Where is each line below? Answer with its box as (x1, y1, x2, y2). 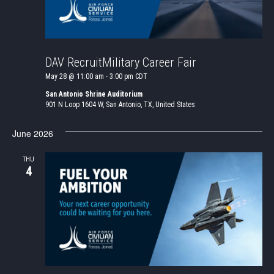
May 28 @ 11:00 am (45, 72, 104, 81)
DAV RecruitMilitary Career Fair (45, 54, 196, 70)
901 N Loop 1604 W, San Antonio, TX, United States (45, 100, 195, 109)
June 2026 (12, 127, 53, 139)
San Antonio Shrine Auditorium (45, 89, 143, 98)
